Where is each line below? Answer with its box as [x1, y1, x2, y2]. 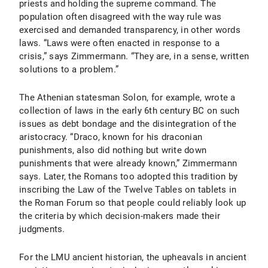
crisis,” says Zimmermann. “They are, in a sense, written [19, 51, 249, 62]
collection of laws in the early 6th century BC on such [19, 105, 240, 116]
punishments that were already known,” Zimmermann [19, 158, 237, 169]
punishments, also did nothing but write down [19, 145, 206, 156]
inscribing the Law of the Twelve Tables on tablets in [19, 184, 237, 195]
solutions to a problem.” [19, 64, 118, 75]
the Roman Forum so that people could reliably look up [19, 197, 246, 208]
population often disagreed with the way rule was [19, 11, 221, 22]
